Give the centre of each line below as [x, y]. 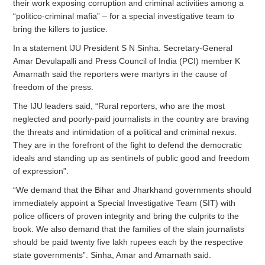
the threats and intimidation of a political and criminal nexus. [125, 132]
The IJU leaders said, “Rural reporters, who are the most [119, 106]
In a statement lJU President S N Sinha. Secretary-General [123, 48]
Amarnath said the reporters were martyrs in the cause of [120, 74]
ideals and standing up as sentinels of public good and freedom [132, 158]
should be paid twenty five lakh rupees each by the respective [128, 242]
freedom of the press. [54, 87]
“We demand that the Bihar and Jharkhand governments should [132, 190]
